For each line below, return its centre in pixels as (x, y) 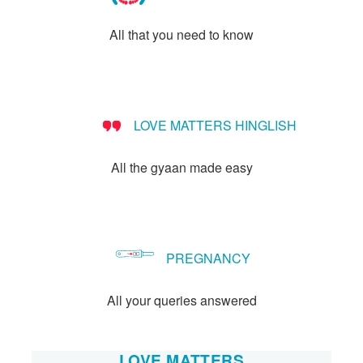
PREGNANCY (208, 258)
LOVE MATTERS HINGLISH (215, 125)
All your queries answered (181, 300)
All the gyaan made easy (181, 167)
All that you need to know (181, 34)
